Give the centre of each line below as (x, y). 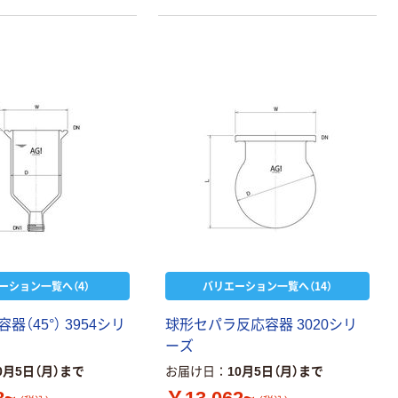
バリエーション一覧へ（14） (268, 285)
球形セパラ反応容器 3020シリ (262, 324)
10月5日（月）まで (276, 371)
